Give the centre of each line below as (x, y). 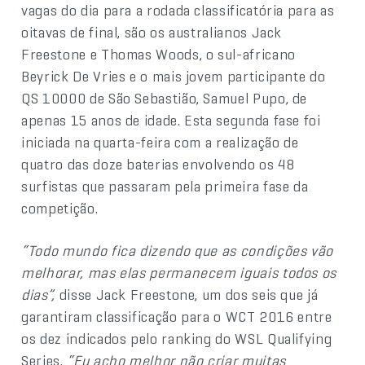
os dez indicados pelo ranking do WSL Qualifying (177, 338)
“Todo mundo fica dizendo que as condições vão (178, 250)
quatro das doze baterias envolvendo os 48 (158, 164)
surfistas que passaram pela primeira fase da (165, 186)
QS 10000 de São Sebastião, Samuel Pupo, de (165, 98)
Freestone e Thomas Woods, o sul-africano (158, 54)
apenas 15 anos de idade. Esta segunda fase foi (171, 120)
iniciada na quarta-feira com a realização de (160, 142)
